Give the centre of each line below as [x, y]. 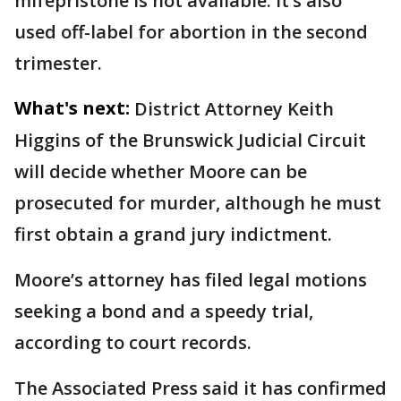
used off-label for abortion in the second [191, 32]
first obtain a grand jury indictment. [173, 234]
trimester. [58, 63]
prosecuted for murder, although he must [198, 203]
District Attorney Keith [234, 109]
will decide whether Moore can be [161, 171]
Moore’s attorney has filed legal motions [191, 280]
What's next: [72, 108]
